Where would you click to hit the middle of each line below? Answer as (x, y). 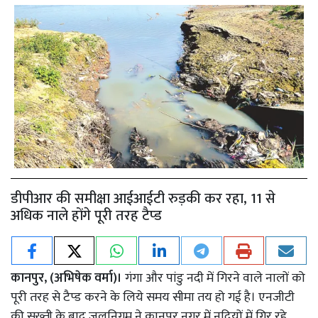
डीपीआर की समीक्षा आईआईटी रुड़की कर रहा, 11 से (143, 198)
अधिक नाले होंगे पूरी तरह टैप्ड (86, 215)
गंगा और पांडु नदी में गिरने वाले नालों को (214, 278)
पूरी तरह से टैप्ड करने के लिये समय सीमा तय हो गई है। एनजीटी (153, 297)
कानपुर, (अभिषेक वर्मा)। (66, 278)
